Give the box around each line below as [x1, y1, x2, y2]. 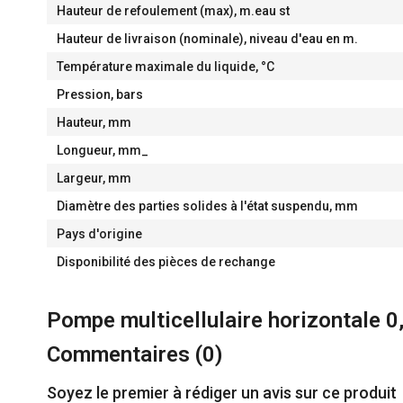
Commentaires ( [46, 342, 202, 368]
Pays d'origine [56, 227, 142, 242]
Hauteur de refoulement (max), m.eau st [56, 4, 290, 19]
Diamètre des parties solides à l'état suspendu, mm [56, 199, 358, 214]
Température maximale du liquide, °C [56, 59, 274, 75]
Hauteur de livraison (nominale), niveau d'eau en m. [56, 31, 358, 47]
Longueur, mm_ [56, 143, 148, 158]
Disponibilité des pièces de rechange [56, 255, 275, 270]
